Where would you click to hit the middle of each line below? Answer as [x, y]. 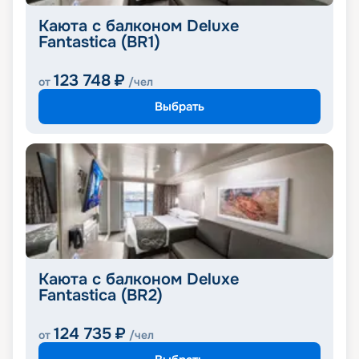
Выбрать [179, 106]
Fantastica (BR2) [101, 296]
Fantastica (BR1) [99, 42]
